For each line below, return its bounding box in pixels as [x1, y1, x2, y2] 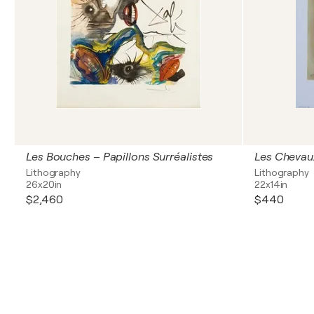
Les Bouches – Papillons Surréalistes [26, 151, 214, 163]
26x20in [26, 179, 62, 190]
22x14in [254, 179, 288, 190]
